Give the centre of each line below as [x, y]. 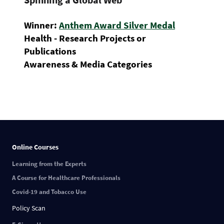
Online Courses [35, 147]
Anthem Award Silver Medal [117, 25]
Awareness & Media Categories [88, 64]
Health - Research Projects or [85, 38]
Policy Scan [29, 208]
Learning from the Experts [49, 164]
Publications [50, 51]
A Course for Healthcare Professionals [66, 178]
